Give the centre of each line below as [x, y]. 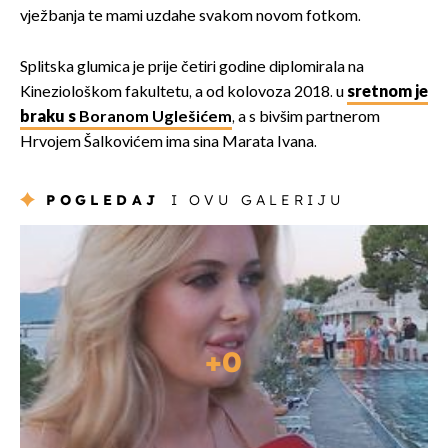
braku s [49, 117]
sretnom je [387, 92]
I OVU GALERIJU [257, 199]
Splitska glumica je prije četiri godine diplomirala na [192, 67]
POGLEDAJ [103, 199]
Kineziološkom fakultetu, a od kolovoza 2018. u [183, 92]
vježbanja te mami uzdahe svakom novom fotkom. [190, 16]
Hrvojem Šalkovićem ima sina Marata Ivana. [168, 142]
